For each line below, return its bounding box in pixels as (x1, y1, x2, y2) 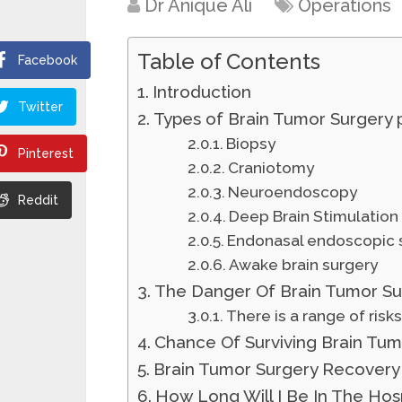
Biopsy (225, 135, 275, 153)
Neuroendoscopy (227, 183, 357, 201)
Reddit (18, 193, 58, 207)
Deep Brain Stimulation (228, 207, 398, 225)
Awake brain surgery (228, 256, 378, 274)
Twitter (18, 100, 63, 114)
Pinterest (18, 146, 74, 161)
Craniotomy (227, 159, 314, 177)
